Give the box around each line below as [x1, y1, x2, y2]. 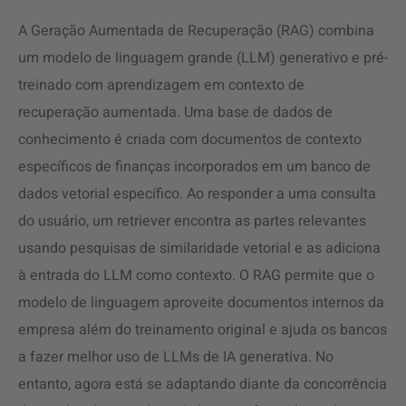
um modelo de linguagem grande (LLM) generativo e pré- [18, 47, 388, 69]
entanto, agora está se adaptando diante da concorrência [18, 373, 387, 395]
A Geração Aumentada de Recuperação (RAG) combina [18, 20, 374, 42]
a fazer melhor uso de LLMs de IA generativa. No [18, 346, 333, 368]
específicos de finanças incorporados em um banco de [18, 156, 371, 178]
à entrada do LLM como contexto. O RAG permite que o [18, 265, 374, 286]
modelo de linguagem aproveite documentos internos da [18, 292, 384, 314]
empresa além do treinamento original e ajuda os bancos [18, 319, 387, 341]
